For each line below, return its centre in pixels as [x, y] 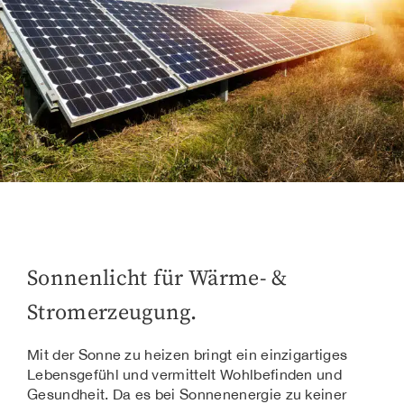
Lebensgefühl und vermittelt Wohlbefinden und [185, 374]
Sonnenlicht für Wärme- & [157, 278]
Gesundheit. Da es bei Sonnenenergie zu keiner [187, 394]
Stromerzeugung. [112, 312]
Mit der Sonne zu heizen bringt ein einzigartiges [188, 354]
